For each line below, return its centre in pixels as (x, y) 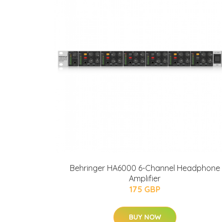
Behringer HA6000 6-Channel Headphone (145, 168)
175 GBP (145, 189)
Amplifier (145, 178)
